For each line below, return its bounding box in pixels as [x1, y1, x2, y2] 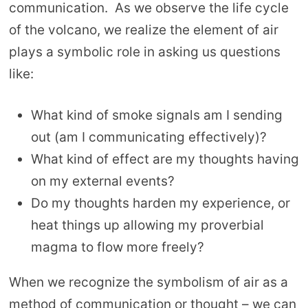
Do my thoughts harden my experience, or [30, 195, 290, 212]
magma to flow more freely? [30, 239, 204, 256]
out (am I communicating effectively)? [30, 129, 267, 146]
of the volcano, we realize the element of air [8, 21, 278, 38]
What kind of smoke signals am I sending [30, 107, 283, 124]
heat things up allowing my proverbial [30, 217, 264, 234]
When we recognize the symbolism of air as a [8, 274, 288, 291]
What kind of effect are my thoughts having [30, 151, 299, 168]
